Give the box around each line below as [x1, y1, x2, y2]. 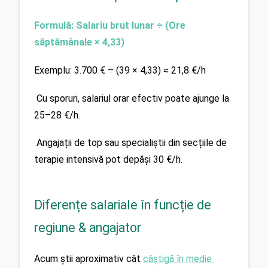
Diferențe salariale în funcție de [34, 197, 211, 212]
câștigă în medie [143, 252, 212, 264]
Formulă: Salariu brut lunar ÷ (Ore [34, 20, 185, 32]
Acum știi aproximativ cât [34, 252, 143, 264]
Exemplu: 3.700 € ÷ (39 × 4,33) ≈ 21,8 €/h [34, 64, 206, 76]
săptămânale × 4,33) [34, 36, 124, 48]
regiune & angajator [34, 220, 141, 235]
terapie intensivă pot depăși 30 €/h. [34, 154, 182, 166]
